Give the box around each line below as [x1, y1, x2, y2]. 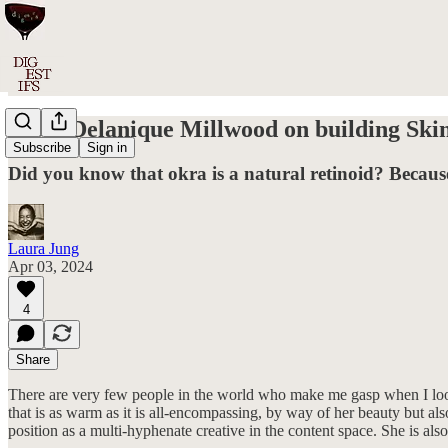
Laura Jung [8, 239, 79, 257]
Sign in [87, 140, 127, 156]
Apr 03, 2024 [8, 257, 93, 275]
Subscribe [13, 140, 71, 156]
